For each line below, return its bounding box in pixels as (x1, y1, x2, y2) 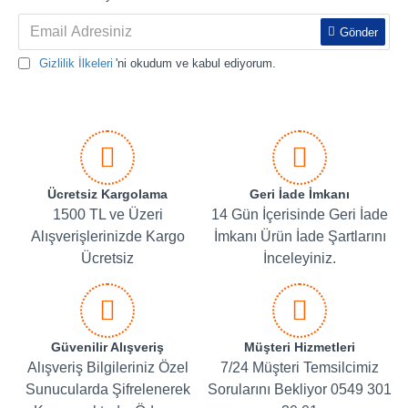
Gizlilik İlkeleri (39, 56, 113, 70)
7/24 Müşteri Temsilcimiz (220, 360, 380, 375)
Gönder (340, 25, 378, 39)
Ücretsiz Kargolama (47, 187, 168, 201)
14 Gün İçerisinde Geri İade (211, 207, 389, 222)
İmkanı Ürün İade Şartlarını (213, 229, 386, 244)
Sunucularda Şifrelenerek (25, 382, 190, 397)
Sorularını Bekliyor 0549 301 (208, 382, 393, 397)
